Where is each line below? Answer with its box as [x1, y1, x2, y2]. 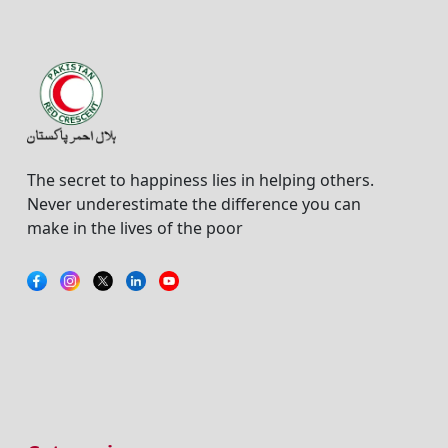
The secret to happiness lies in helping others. [26, 169, 374, 192]
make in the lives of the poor [26, 217, 243, 240]
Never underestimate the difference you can [26, 193, 361, 216]
